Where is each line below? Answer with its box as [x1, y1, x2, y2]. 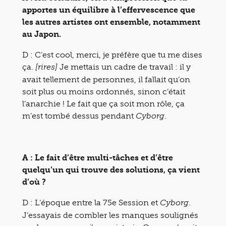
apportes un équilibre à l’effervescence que [22, 5, 195, 15]
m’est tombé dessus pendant [22, 110, 136, 121]
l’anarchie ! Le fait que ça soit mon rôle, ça [22, 98, 185, 108]
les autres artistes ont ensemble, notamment [22, 17, 200, 27]
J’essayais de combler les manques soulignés [22, 210, 198, 220]
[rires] [35, 63, 60, 72]
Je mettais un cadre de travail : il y [60, 62, 191, 72]
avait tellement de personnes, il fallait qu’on [22, 74, 190, 84]
